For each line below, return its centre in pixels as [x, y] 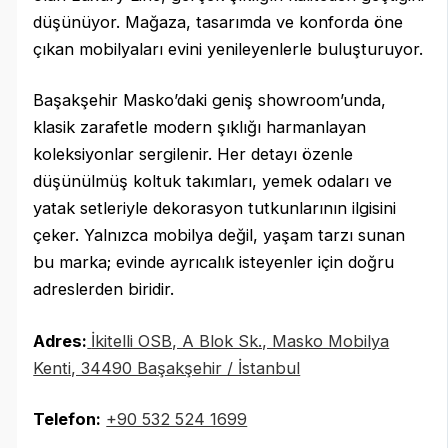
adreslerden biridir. [104, 289]
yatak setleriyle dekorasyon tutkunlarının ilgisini [215, 208]
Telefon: [67, 419]
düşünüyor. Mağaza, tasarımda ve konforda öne [218, 21]
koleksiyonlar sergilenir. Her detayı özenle [193, 154]
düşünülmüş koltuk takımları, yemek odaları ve [213, 181]
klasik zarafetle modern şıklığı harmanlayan [200, 127]
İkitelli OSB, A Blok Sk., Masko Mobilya [240, 340]
